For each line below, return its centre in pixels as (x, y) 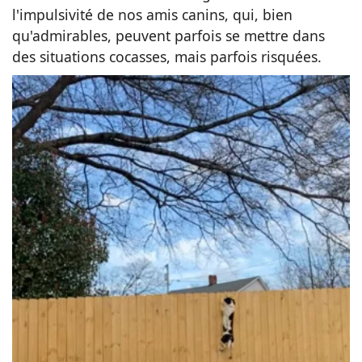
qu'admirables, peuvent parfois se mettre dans (168, 36)
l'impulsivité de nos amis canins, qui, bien (152, 15)
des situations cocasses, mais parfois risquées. (167, 57)
